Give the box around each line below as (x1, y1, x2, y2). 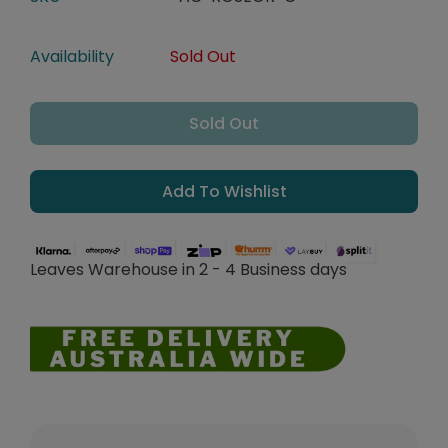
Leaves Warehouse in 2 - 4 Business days (30, 258, 347, 282)
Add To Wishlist (161, 180, 287, 204)
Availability (30, 45, 114, 69)
